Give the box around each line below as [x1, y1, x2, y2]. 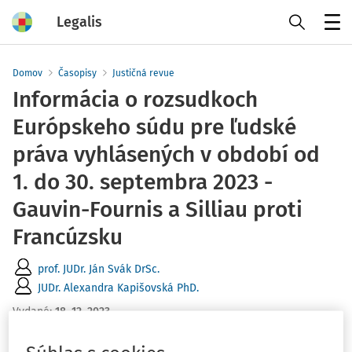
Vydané [13, 305, 49, 318]
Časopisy [58, 68, 97, 79]
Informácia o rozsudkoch [13, 86, 258, 112]
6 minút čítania [13, 320, 88, 333]
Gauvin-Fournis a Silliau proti [13, 196, 302, 222]
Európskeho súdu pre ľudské [13, 114, 296, 140]
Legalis [57, 13, 102, 31]
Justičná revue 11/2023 [43, 335, 156, 348]
